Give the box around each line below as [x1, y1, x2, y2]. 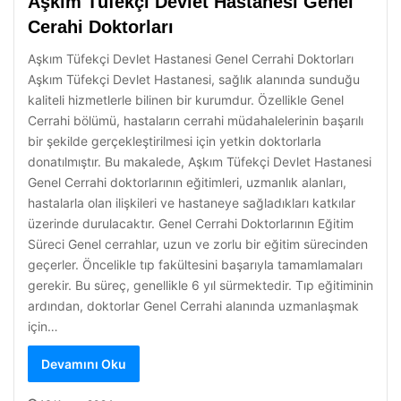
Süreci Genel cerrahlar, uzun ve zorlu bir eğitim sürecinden [28, 236, 368, 252]
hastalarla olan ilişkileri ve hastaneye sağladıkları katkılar [28, 195, 355, 210]
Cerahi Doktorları [28, 17, 174, 37]
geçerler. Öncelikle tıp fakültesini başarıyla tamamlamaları [28, 257, 363, 272]
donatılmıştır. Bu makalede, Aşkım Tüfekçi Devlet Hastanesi [28, 154, 371, 169]
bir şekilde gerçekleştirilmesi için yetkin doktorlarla [28, 133, 321, 149]
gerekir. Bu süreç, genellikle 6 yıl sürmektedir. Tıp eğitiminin [28, 277, 373, 293]
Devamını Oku [41, 356, 126, 371]
